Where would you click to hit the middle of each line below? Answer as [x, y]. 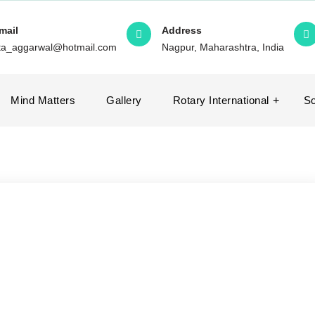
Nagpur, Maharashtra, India [223, 47]
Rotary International [221, 100]
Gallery [124, 100]
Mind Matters [43, 100]
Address [182, 30]
